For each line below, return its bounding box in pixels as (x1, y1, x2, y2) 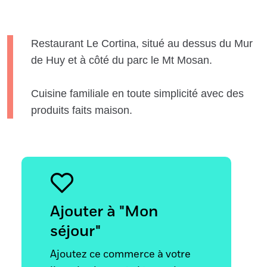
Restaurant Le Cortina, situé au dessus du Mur (31, 38, 253, 49)
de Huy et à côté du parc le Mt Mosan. (31, 54, 212, 66)
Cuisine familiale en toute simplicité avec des (31, 88, 244, 100)
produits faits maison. (31, 104, 132, 116)
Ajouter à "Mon (50, 201, 159, 222)
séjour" (50, 221, 101, 242)
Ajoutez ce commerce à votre (50, 247, 191, 262)
